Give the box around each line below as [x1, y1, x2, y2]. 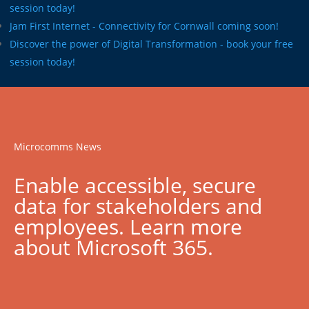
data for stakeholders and [14, 191, 262, 220]
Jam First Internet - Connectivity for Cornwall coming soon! [10, 19, 279, 32]
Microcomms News [14, 139, 101, 153]
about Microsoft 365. [14, 232, 213, 261]
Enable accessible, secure [14, 170, 256, 199]
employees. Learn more [14, 212, 242, 241]
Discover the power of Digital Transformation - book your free [10, 37, 293, 50]
